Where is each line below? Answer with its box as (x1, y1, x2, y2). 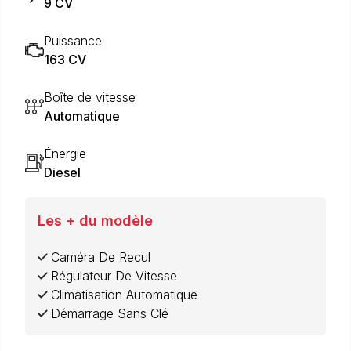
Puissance (44, 33, 102, 49)
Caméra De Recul (51, 249, 150, 266)
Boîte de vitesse (44, 89, 136, 106)
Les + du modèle (38, 212, 153, 230)
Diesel (44, 165, 81, 181)
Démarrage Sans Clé (51, 306, 168, 322)
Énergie (44, 146, 86, 162)
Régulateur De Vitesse (51, 268, 177, 284)
